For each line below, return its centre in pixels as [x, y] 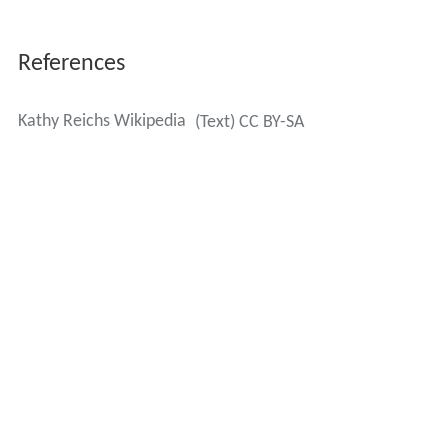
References [71, 64]
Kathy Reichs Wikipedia [101, 122]
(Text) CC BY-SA [249, 123]
